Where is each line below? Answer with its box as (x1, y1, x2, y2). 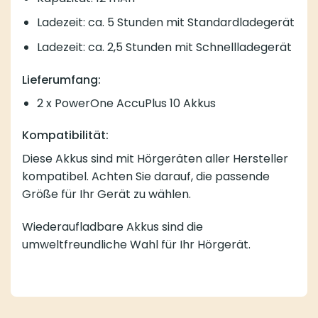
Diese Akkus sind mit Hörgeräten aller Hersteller (22, 150, 288, 168)
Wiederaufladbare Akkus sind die (22, 219, 203, 236)
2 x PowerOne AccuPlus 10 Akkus (36, 94, 216, 111)
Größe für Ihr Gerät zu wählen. (22, 186, 191, 203)
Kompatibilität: (22, 127, 109, 144)
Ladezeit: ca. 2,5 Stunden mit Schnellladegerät (36, 38, 292, 55)
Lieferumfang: (22, 71, 101, 88)
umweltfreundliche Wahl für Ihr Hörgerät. (22, 236, 251, 253)
